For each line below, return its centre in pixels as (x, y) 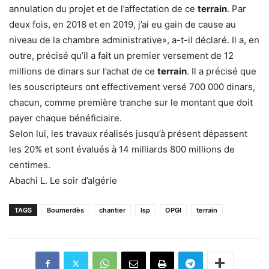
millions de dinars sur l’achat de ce (83, 71)
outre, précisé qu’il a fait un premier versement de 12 (121, 55)
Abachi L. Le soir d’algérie (63, 180)
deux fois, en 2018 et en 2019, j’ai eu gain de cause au (122, 24)
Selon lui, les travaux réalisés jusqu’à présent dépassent (128, 133)
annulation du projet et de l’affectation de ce (103, 8)
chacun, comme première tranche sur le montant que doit (131, 102)
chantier (112, 210)
